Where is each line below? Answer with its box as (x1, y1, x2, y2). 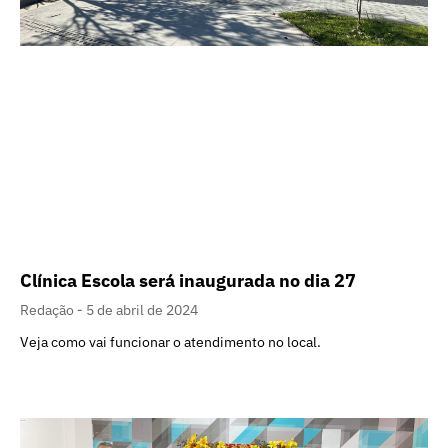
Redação (20, 300, 77, 319)
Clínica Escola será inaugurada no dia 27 (20, 268, 356, 292)
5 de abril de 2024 (86, 300, 198, 319)
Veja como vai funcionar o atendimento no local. (20, 332, 321, 351)
